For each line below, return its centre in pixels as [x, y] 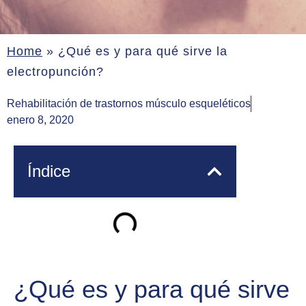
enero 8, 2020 [40, 120]
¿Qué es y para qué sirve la [143, 51]
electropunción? [55, 71]
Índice [49, 171]
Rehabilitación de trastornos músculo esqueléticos [129, 104]
